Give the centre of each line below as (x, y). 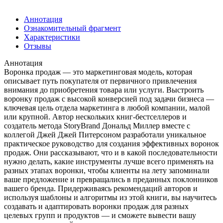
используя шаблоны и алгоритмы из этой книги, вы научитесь (110, 197)
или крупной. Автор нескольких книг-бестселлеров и (95, 116)
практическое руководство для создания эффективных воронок (111, 143)
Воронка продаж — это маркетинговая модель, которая (98, 72)
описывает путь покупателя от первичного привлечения (100, 81)
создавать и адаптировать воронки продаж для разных (96, 206)
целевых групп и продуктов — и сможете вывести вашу (100, 215)
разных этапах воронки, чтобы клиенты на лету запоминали (107, 170)
